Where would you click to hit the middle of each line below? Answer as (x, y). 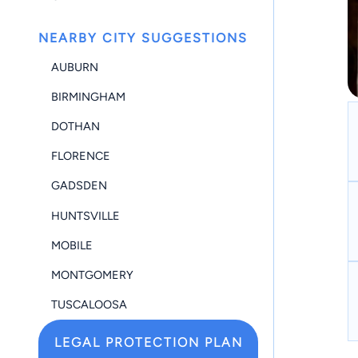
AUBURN (75, 67)
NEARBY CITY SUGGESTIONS (143, 38)
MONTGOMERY (92, 274)
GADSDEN (79, 186)
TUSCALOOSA (89, 305)
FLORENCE (81, 156)
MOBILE (72, 245)
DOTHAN (76, 127)
